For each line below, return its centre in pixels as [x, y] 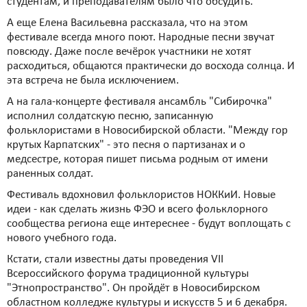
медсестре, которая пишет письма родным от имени [137, 159]
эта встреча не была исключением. [93, 81]
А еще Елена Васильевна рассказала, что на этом [127, 23]
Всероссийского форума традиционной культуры [128, 274]
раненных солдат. [50, 174]
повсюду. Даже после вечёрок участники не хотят [129, 52]
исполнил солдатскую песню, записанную [110, 116]
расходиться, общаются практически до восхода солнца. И [151, 66]
